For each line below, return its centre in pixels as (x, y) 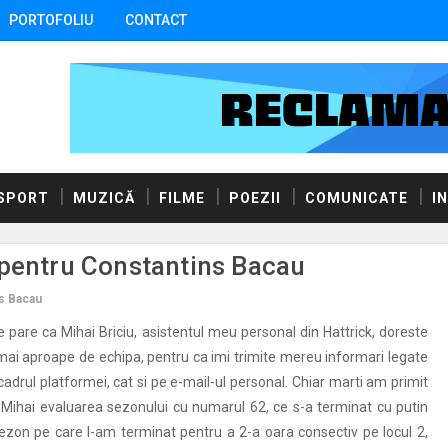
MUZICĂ (104, 198)
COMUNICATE (356, 198)
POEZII (255, 198)
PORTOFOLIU (51, 20)
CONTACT (156, 20)
